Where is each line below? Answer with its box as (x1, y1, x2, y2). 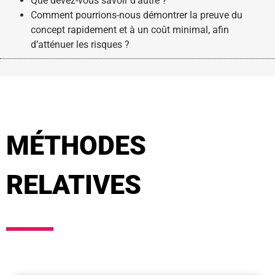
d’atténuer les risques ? (31, 39, 130, 51)
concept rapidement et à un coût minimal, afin (31, 24, 229, 36)
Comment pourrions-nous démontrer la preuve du (31, 9, 242, 21)
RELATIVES (6, 169, 141, 201)
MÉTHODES (6, 130, 146, 161)
